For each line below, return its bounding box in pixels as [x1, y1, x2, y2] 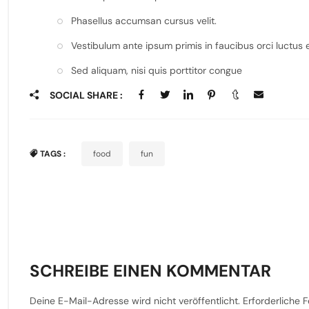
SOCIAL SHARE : [47, 89, 123, 102]
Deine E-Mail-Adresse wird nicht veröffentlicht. [29, 295, 240, 308]
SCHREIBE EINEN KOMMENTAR [29, 260, 271, 282]
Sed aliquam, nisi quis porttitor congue [70, 64, 242, 77]
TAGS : [39, 148, 68, 160]
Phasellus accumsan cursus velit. [70, 14, 217, 28]
